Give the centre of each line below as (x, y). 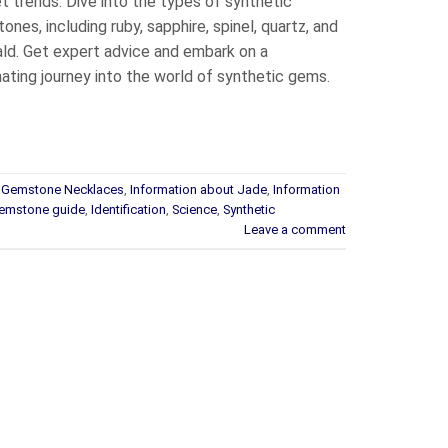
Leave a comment (295, 229)
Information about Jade (198, 189)
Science (194, 209)
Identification (128, 209)
